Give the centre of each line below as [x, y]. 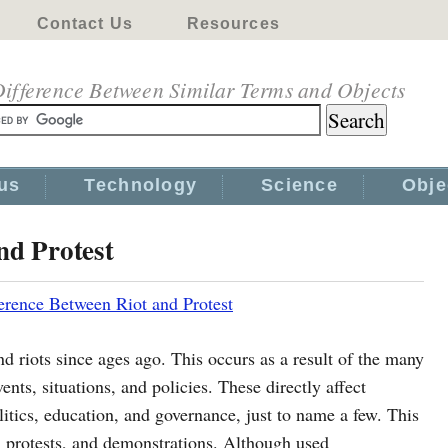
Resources [233, 23]
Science [299, 185]
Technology [141, 185]
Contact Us [84, 23]
